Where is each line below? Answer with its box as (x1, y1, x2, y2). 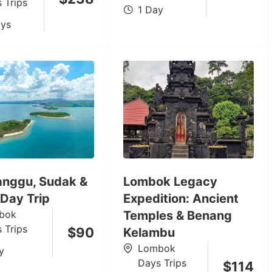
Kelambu (123, 225, 175, 240)
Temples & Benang (123, 208, 232, 223)
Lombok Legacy (123, 174, 217, 189)
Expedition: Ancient (123, 191, 239, 206)
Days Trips (138, 256, 186, 269)
